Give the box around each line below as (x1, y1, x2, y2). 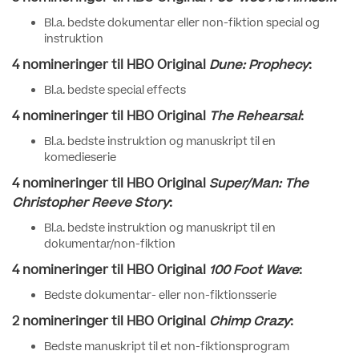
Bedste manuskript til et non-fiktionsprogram (44, 339, 289, 355)
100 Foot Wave (209, 261, 299, 279)
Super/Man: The (209, 175, 309, 192)
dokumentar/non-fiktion (44, 236, 175, 252)
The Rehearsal (209, 107, 301, 125)
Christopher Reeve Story (12, 194, 169, 212)
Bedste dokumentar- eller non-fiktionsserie (44, 288, 276, 304)
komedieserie (44, 150, 116, 166)
